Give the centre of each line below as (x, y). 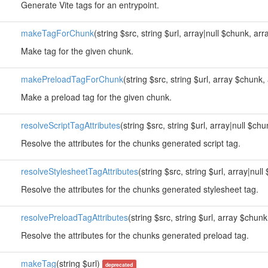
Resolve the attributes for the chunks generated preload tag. (135, 235)
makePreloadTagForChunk (72, 79)
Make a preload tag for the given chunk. (96, 97)
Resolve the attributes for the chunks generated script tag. (130, 143)
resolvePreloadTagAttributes (74, 217)
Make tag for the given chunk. (77, 51)
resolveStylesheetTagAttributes (79, 171)
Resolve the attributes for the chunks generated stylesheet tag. (139, 189)
